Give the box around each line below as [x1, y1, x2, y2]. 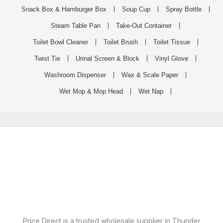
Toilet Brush [103, 38, 138, 46]
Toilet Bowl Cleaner [32, 38, 88, 46]
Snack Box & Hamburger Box [21, 5, 107, 13]
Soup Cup [121, 5, 150, 13]
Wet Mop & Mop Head [59, 87, 123, 95]
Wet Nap [138, 87, 163, 95]
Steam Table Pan [51, 21, 101, 29]
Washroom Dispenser [44, 71, 106, 79]
